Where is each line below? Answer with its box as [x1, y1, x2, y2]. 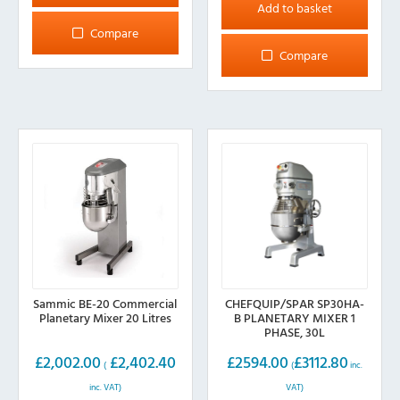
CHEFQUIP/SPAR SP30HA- [225, 293, 365, 312]
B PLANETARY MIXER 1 [234, 307, 356, 327]
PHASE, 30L [264, 321, 326, 341]
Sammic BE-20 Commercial [33, 293, 178, 312]
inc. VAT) [88, 379, 121, 394]
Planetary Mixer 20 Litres [38, 307, 171, 327]
